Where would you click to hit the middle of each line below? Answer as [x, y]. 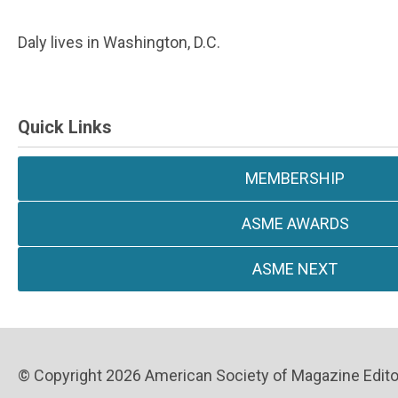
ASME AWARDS [295, 223]
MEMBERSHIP [295, 178]
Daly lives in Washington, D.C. [119, 42]
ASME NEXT [295, 269]
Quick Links [65, 127]
